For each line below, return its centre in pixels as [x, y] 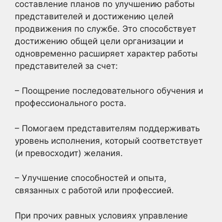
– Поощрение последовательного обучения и [109, 91]
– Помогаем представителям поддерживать [107, 128]
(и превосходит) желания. [69, 153]
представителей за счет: [66, 66]
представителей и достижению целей [94, 16]
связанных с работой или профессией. [94, 190]
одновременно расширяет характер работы [106, 53]
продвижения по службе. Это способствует [106, 28]
